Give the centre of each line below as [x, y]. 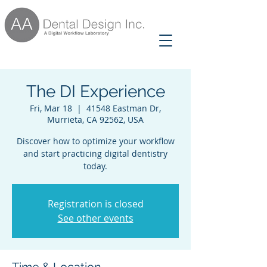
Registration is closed [95, 204]
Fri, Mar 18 [51, 108]
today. [95, 166]
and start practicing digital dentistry [95, 153]
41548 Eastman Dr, [124, 108]
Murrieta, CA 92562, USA [95, 119]
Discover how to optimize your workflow [95, 141]
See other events [95, 218]
